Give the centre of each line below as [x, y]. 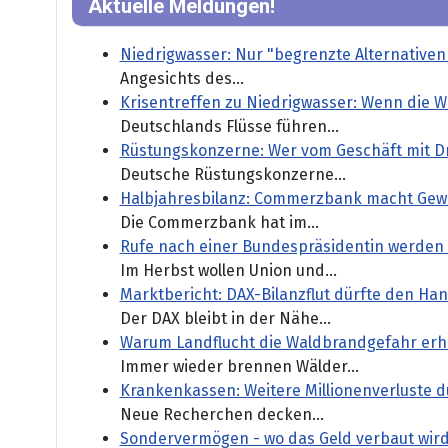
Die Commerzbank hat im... [219, 223]
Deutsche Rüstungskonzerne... [232, 175]
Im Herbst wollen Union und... [228, 271]
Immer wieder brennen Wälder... [239, 367]
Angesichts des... [181, 79]
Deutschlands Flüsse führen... [229, 127]
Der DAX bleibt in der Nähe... [225, 319]
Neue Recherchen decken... [221, 415]
